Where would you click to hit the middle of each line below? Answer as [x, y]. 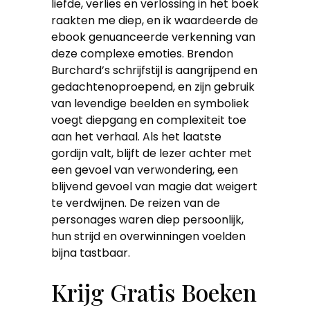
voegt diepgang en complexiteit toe [149, 120]
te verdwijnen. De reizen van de [136, 203]
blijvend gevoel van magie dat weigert [154, 186]
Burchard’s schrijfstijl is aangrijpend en [154, 70]
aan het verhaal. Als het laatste [136, 137]
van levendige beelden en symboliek [150, 103]
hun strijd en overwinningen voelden [148, 236]
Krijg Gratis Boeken [154, 292]
